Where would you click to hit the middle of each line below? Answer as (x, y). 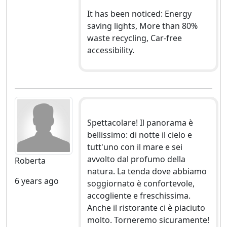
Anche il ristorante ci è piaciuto (146, 208)
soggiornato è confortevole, (141, 184)
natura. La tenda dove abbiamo (147, 172)
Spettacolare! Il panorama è (140, 123)
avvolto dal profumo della (136, 159)
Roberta (30, 161)
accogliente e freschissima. (139, 196)
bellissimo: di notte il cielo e (139, 135)
